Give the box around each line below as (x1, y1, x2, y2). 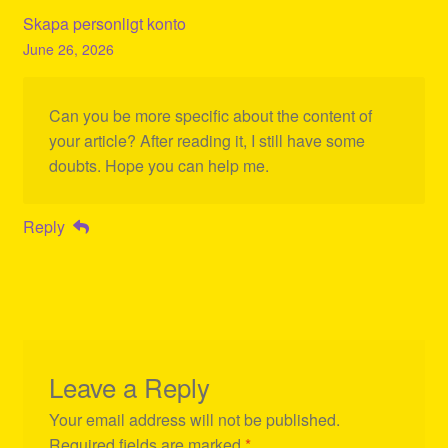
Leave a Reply (48, 367, 210, 405)
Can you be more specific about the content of (48, 104, 372, 128)
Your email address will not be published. (48, 407, 340, 431)
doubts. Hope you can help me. (48, 154, 269, 178)
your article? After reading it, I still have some (48, 129, 365, 153)
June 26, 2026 (22, 39, 114, 60)
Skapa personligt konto (22, 12, 186, 36)
